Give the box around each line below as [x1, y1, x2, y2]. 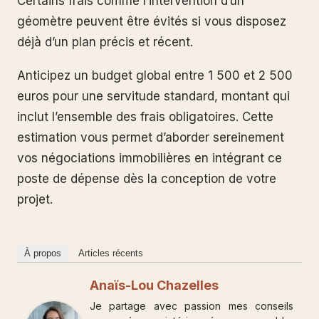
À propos [24, 248, 61, 259]
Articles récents [78, 248, 143, 259]
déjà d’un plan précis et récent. [17, 34, 193, 49]
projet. [17, 192, 53, 207]
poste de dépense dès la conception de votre [17, 172, 276, 187]
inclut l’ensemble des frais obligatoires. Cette [17, 110, 273, 125]
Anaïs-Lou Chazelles [90, 278, 219, 293]
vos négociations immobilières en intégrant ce [17, 151, 282, 166]
